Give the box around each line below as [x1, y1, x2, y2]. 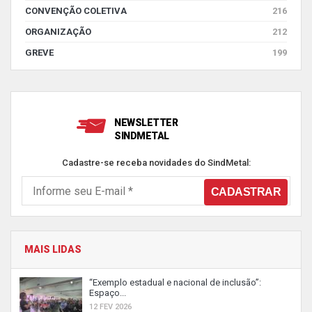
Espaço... [89, 288, 126, 298]
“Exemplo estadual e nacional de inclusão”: [89, 277, 261, 288]
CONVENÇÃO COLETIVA [25, 6, 127, 16]
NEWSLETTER [114, 117, 178, 128]
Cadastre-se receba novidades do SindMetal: [61, 157, 251, 168]
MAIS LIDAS [24, 244, 81, 255]
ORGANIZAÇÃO [25, 26, 91, 37]
